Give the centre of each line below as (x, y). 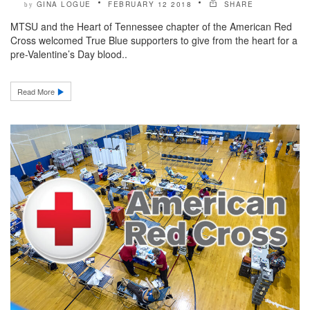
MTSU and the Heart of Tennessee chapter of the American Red (151, 27)
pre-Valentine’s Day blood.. (69, 54)
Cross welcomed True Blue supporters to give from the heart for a (154, 40)
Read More (37, 92)
